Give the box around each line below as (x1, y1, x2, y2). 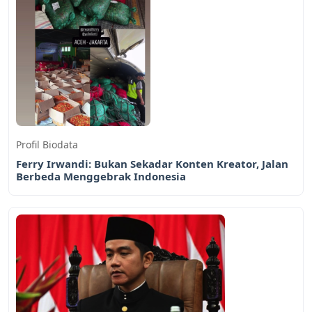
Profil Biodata (16, 137, 78, 151)
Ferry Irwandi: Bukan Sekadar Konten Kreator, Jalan (16, 156, 288, 171)
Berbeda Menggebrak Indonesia (16, 169, 186, 183)
